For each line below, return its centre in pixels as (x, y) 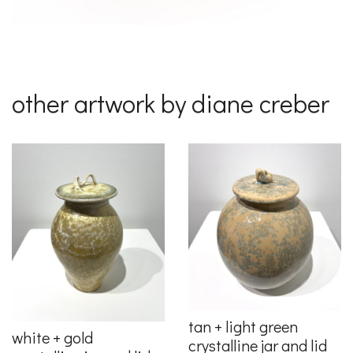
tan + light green (243, 327)
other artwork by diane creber (171, 102)
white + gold (52, 337)
